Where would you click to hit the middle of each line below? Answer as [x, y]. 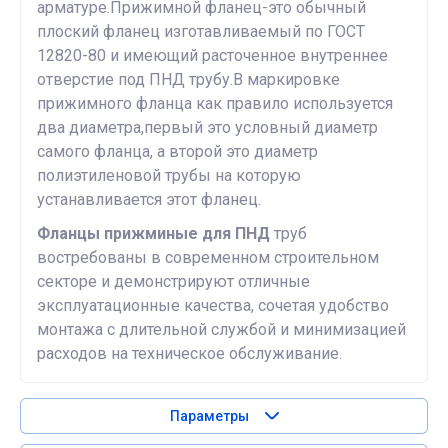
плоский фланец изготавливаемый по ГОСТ [201, 31]
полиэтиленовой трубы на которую [169, 175]
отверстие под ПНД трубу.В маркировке [188, 79]
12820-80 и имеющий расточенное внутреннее [212, 55]
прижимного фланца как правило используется [215, 103]
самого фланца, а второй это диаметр [177, 151]
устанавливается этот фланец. [149, 199]
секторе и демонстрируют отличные [173, 281]
